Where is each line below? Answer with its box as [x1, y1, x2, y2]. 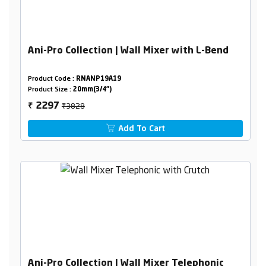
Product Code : [27, 76, 76, 83]
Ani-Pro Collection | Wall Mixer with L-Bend [27, 46, 229, 56]
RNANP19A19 [75, 76, 121, 83]
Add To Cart [116, 125, 166, 134]
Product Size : [27, 87, 73, 94]
